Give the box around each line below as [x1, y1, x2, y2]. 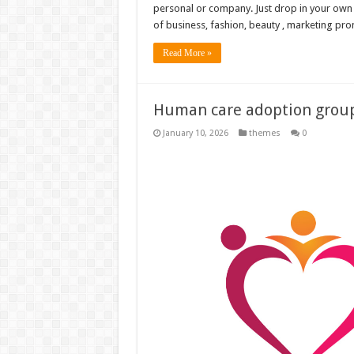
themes [248, 128, 281, 139]
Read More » [162, 47, 212, 59]
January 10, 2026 [162, 128, 228, 139]
